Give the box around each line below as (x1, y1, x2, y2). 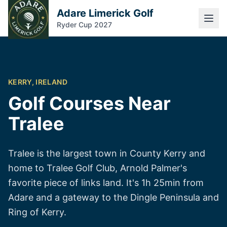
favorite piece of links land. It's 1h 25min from (8, 177, 204, 188)
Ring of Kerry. (8, 207, 66, 217)
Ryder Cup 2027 (57, 20, 112, 29)
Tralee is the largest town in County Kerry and (8, 148, 205, 159)
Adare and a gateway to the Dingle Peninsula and (8, 192, 219, 203)
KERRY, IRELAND (8, 78, 67, 86)
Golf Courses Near (8, 92, 171, 115)
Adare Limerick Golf (57, 7, 154, 19)
